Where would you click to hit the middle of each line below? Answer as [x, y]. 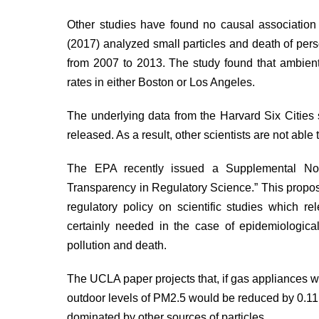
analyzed [126, 44]
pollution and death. [117, 245]
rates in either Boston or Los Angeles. [161, 82]
